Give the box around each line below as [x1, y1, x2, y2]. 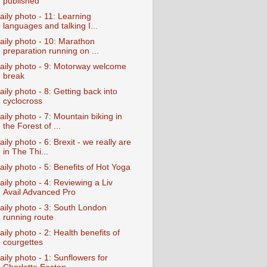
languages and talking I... [2, 21, 98, 30]
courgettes [2, 238, 43, 247]
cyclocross [2, 97, 42, 106]
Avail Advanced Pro [2, 187, 76, 197]
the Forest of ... [2, 122, 61, 131]
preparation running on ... [2, 46, 99, 56]
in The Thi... [2, 147, 48, 156]
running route [2, 212, 54, 222]
